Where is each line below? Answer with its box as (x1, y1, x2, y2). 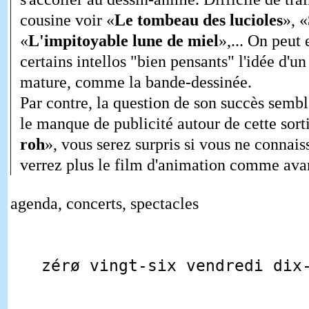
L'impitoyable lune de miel (28, 32, 219, 50)
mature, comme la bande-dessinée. (19, 73, 252, 92)
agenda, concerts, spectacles (10, 195, 199, 213)
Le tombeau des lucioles (114, 11, 283, 30)
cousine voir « (19, 11, 114, 30)
